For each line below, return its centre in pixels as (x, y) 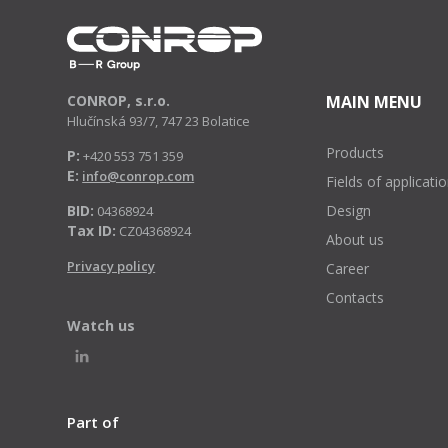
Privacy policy (111, 266)
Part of (93, 422)
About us (355, 239)
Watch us (101, 325)
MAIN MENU (374, 102)
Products (355, 152)
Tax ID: (92, 230)
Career (348, 268)
